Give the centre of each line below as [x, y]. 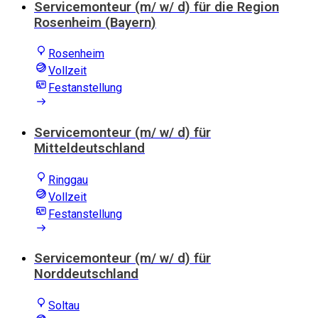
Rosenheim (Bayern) [95, 22]
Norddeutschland [86, 274]
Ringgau [68, 180]
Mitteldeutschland [89, 148]
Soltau [64, 306]
